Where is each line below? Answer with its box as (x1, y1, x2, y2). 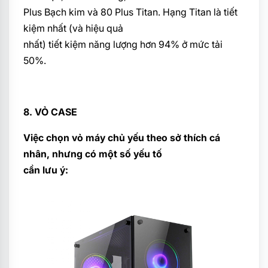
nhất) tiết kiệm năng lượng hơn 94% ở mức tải (23, 38, 223, 50)
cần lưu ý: (23, 163, 68, 176)
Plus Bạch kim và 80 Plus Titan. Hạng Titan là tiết (23, 5, 237, 18)
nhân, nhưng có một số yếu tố (23, 147, 162, 160)
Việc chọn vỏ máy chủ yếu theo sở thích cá (23, 131, 220, 144)
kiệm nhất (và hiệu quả (23, 22, 123, 34)
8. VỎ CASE (23, 105, 77, 118)
